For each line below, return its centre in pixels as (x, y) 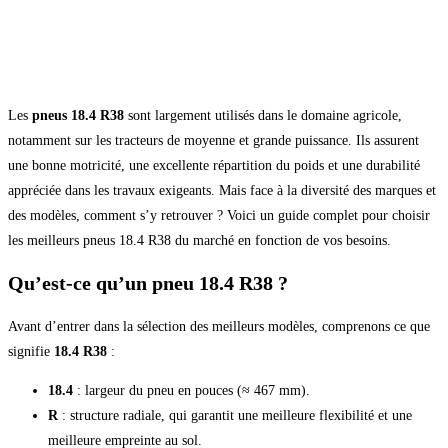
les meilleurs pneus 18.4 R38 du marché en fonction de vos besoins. (199, 240)
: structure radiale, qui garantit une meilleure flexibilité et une (235, 415)
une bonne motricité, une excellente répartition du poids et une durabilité (214, 165)
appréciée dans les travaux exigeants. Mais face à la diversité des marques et (222, 190)
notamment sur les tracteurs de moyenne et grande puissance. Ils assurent (213, 140)
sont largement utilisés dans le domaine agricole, (263, 115)
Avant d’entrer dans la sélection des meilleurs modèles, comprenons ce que (219, 326)
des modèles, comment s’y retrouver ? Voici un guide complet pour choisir (219, 215)
